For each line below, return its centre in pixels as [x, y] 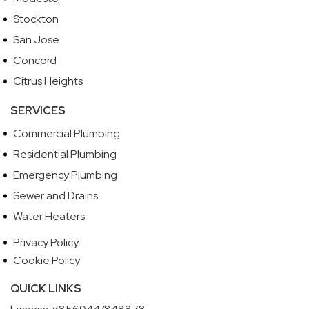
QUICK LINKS [46, 288]
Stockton [36, 19]
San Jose [36, 39]
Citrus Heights [48, 81]
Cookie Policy [47, 260]
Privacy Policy [46, 242]
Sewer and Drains [56, 195]
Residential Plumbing [65, 154]
